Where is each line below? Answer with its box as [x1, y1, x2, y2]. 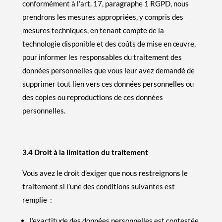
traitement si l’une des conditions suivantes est [22, 181, 175, 191]
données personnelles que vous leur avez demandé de [22, 65, 195, 75]
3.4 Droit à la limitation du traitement [22, 147, 148, 157]
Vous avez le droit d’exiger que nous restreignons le [22, 168, 188, 177]
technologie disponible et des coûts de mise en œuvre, [22, 39, 196, 48]
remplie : [22, 195, 52, 204]
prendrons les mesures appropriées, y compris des [22, 12, 183, 21]
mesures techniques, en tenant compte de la [22, 25, 164, 35]
